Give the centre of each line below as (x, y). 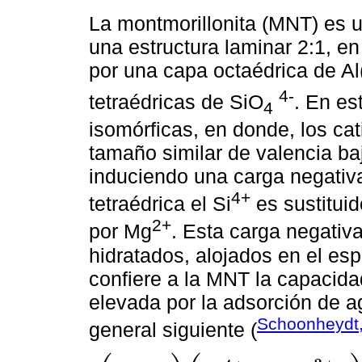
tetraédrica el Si (160, 204)
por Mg (120, 232)
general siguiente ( (173, 329)
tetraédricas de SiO (176, 101)
